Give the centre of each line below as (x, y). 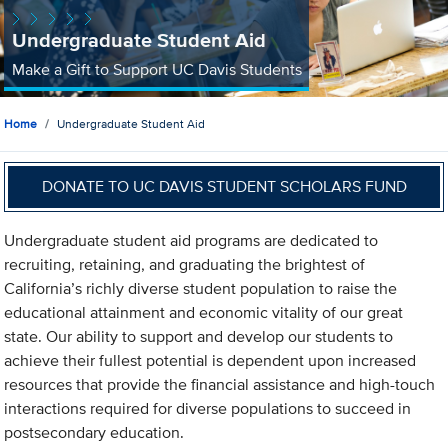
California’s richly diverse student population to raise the (201, 289)
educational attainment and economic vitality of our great (204, 313)
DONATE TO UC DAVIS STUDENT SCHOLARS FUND (224, 186)
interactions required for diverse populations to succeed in (208, 409)
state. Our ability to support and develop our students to (199, 337)
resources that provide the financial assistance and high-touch (220, 385)
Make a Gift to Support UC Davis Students (156, 69)
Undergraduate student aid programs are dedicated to (191, 241)
